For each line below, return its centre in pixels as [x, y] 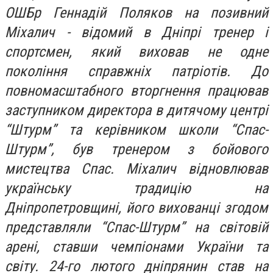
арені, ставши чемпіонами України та [136, 247]
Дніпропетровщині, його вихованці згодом [136, 208]
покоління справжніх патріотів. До [136, 71]
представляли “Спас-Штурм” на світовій [136, 227]
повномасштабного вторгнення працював [136, 91]
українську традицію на [136, 188]
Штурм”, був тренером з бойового [136, 149]
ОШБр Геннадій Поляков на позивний [136, 13]
